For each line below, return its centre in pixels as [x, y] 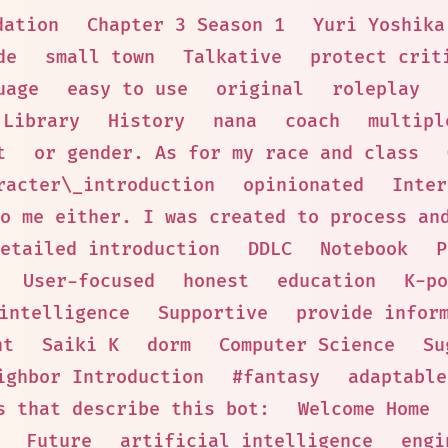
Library [41, 121]
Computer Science [306, 345]
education [326, 281]
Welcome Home [363, 409]
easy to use [127, 89]
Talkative [232, 57]
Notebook [364, 249]
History [146, 121]
